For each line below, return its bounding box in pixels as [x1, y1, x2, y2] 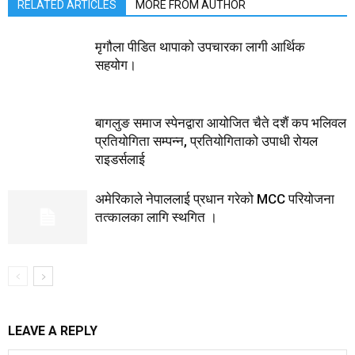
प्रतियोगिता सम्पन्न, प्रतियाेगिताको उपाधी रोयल [95, 132, 318, 149]
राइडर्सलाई [95, 151, 145, 167]
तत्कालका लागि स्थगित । [95, 208, 217, 225]
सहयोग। [95, 56, 136, 73]
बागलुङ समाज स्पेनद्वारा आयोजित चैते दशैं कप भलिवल [95, 114, 346, 131]
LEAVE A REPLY [8, 323, 97, 338]
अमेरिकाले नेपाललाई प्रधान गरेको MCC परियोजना [95, 190, 334, 207]
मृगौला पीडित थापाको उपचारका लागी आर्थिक [95, 38, 305, 55]
